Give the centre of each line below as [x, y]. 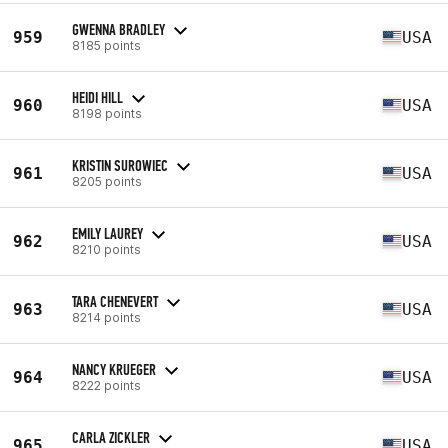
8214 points [106, 317]
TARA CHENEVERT [115, 301]
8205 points [107, 181]
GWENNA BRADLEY [118, 29]
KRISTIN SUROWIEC [120, 165]
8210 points [106, 249]
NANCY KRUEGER [114, 369]
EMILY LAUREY [107, 233]
